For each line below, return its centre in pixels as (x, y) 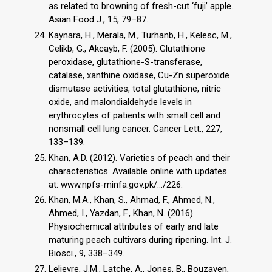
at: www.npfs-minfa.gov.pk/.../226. (116, 184)
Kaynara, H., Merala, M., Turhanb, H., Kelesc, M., (140, 35)
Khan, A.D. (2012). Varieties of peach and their (139, 158)
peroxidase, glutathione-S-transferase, (125, 62)
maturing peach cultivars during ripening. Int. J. (140, 240)
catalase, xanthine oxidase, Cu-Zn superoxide (139, 75)
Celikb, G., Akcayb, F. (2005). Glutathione (127, 48)
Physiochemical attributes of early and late (134, 227)
